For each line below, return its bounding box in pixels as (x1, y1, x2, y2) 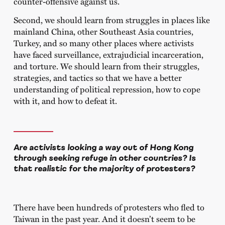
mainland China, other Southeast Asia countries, (13, 25, 193, 38)
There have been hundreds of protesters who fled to (13, 201, 204, 213)
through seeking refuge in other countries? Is (13, 153, 196, 163)
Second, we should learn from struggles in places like (13, 14, 210, 26)
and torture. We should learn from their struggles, (13, 60, 199, 72)
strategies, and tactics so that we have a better (13, 71, 182, 84)
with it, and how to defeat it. (13, 94, 117, 107)
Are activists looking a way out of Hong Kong (13, 142, 193, 153)
